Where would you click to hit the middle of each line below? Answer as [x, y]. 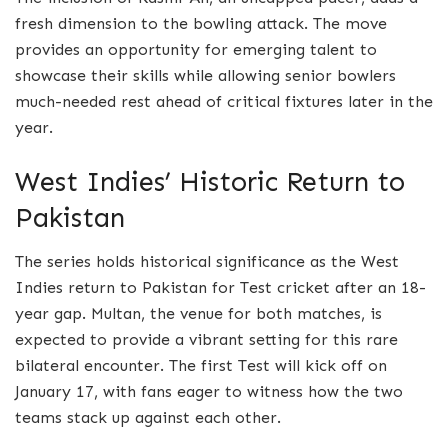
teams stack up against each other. [148, 418]
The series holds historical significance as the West [207, 262]
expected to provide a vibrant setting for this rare [206, 340]
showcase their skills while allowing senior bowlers [205, 75]
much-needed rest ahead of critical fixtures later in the [224, 101]
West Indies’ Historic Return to [210, 181]
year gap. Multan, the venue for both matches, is [198, 314]
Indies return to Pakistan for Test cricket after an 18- [220, 288]
